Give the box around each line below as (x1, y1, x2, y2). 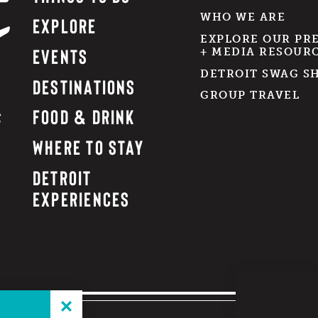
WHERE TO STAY (32, 135, 144, 160)
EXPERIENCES (32, 187, 131, 212)
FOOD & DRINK (32, 104, 136, 129)
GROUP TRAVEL (200, 89, 300, 102)
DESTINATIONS (32, 74, 136, 99)
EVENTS (32, 43, 89, 68)
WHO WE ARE (200, 11, 285, 24)
